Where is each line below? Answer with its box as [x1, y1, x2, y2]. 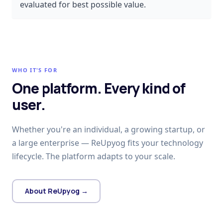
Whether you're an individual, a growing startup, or [12, 123, 205, 135]
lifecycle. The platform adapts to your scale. [12, 150, 175, 162]
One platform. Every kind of [12, 78, 186, 98]
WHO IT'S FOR [12, 66, 57, 74]
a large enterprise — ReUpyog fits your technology [12, 137, 203, 148]
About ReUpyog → [24, 186, 88, 196]
